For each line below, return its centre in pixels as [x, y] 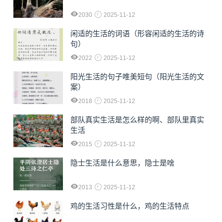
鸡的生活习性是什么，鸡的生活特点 [130, 206]
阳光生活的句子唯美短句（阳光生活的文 [137, 76]
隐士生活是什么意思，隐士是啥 [122, 163]
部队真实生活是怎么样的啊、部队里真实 [137, 119]
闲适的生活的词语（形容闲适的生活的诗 [137, 33]
